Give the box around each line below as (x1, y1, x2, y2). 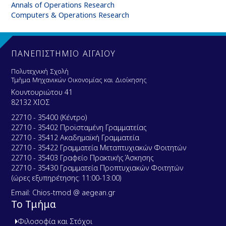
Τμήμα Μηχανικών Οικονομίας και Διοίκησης (11, 75, 149, 84)
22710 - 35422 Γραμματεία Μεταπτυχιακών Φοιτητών (11, 142, 187, 152)
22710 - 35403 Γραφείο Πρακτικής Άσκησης (11, 152, 154, 162)
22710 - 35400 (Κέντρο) (11, 112, 88, 122)
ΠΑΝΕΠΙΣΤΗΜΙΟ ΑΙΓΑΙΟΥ (11, 47, 116, 59)
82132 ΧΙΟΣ (11, 97, 50, 107)
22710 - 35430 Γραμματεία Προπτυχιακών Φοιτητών (11, 162, 184, 173)
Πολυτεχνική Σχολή (11, 66, 69, 76)
